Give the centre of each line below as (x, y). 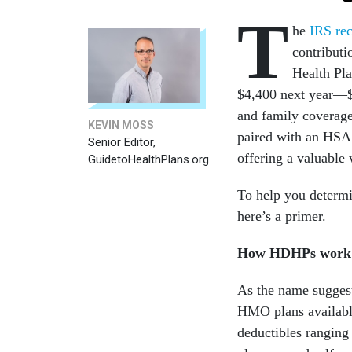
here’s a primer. (282, 216)
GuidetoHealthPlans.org (148, 159)
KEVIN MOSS (121, 125)
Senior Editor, (122, 142)
